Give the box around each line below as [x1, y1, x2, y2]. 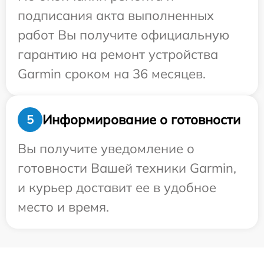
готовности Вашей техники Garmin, [18, 160, 236, 176]
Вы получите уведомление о [18, 140, 194, 157]
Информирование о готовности [42, 111, 240, 128]
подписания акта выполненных [18, 7, 214, 24]
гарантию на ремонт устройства [18, 46, 218, 62]
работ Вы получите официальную [18, 27, 229, 43]
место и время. [18, 199, 109, 215]
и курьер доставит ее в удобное [18, 179, 216, 196]
